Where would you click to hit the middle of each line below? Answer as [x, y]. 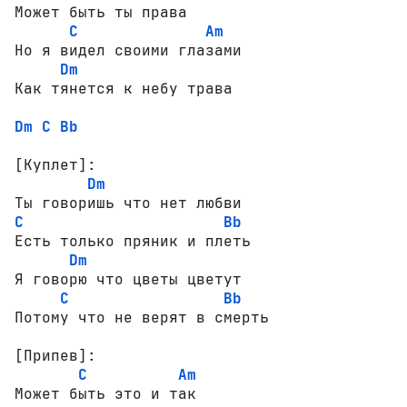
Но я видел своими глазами [128, 50]
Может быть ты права [101, 12]
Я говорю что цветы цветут [128, 279]
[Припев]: [55, 355]
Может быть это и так [105, 393]
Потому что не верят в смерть [142, 317]
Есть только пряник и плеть [133, 241]
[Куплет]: [55, 164]
